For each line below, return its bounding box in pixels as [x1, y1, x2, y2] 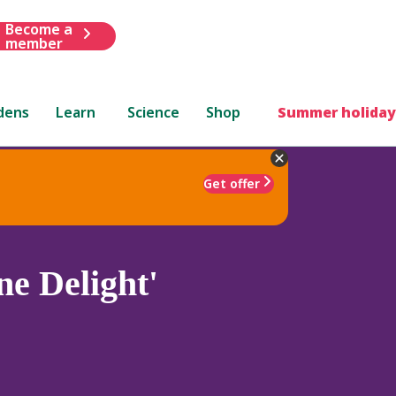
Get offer [203, 174, 260, 192]
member [4, 33, 63, 53]
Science [127, 102, 180, 122]
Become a [4, 19, 72, 39]
